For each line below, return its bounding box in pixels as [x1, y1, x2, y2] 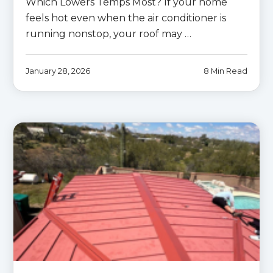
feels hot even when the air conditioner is [26, 12, 226, 24]
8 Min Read [204, 66, 247, 76]
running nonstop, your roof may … [26, 28, 191, 40]
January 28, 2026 [26, 66, 90, 76]
